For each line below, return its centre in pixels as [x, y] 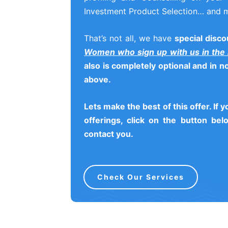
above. [97, 79]
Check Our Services [141, 177]
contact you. [109, 134]
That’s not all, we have [129, 38]
